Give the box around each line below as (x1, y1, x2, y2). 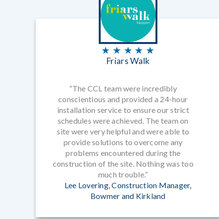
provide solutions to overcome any (64, 137, 183, 147)
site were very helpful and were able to (57, 127, 190, 136)
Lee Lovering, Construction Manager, (64, 180, 192, 190)
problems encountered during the (66, 148, 181, 158)
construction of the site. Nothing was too (52, 159, 194, 169)
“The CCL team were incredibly (69, 84, 177, 93)
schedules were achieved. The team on (57, 116, 189, 126)
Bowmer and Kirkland (90, 191, 166, 201)
